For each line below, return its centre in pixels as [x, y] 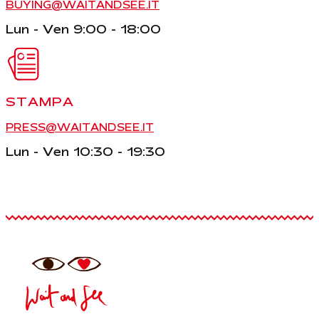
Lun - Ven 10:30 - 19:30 [85, 152]
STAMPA [40, 102]
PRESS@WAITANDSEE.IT [80, 128]
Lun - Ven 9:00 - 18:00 [83, 29]
